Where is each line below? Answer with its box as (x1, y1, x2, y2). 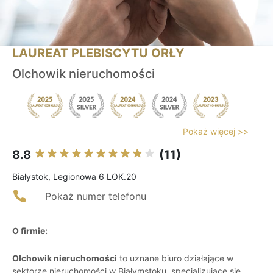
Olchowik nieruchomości (12, 66, 155, 82)
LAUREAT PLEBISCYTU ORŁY (12, 46, 184, 61)
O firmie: (12, 225, 48, 236)
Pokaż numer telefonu (45, 190, 146, 203)
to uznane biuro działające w (117, 253, 233, 264)
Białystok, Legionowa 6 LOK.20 (12, 171, 136, 182)
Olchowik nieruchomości (12, 253, 117, 264)
